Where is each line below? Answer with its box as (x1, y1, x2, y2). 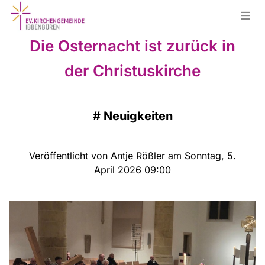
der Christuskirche (64, 62, 201, 80)
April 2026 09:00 (94, 164, 171, 176)
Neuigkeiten (103, 109, 173, 124)
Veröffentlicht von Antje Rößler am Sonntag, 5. (29, 150, 236, 162)
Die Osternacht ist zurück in (30, 37, 235, 56)
